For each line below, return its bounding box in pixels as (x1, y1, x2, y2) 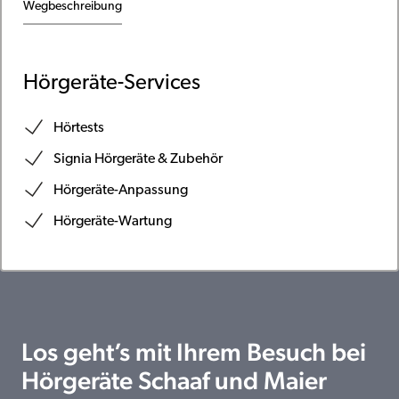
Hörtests (53, 120, 104, 135)
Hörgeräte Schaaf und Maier (21, 366, 327, 395)
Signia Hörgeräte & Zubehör (53, 151, 223, 167)
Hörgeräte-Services (22, 72, 200, 94)
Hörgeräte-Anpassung (53, 183, 188, 198)
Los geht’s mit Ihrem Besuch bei (21, 338, 366, 366)
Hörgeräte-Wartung (53, 214, 172, 229)
